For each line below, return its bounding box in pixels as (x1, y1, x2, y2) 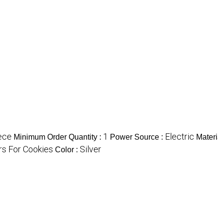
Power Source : (110, 133, 165, 142)
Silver (80, 144, 101, 155)
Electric (165, 131, 194, 142)
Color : (55, 145, 80, 154)
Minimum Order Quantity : (14, 133, 103, 142)
